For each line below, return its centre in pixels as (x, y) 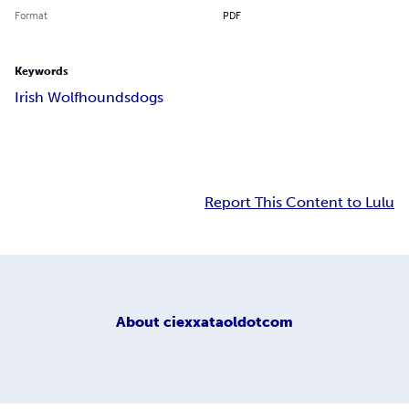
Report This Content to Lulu (299, 203)
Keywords (42, 72)
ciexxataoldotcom (228, 321)
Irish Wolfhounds (73, 98)
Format (31, 16)
